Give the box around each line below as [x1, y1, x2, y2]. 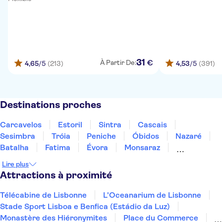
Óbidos [132, 131, 159, 141]
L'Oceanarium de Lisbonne [103, 190, 201, 200]
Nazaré [175, 131, 202, 141]
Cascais [138, 120, 167, 129]
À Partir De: [100, 58, 136, 66]
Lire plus [2, 160, 29, 168]
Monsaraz [124, 143, 160, 152]
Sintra [99, 120, 121, 129]
